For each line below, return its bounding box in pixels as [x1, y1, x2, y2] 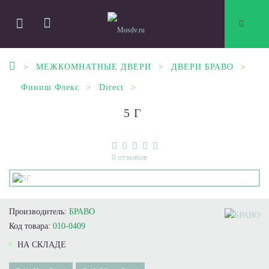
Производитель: [9, 207, 69, 216]
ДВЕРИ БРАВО [171, 62, 234, 71]
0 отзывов [111, 152, 147, 162]
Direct [99, 83, 124, 92]
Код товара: [9, 222, 53, 231]
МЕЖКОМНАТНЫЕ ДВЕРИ [36, 62, 151, 71]
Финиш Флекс [21, 83, 79, 92]
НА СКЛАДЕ [15, 240, 66, 249]
